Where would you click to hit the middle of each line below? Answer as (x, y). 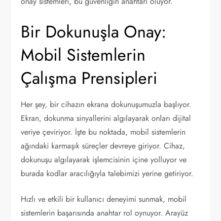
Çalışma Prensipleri (89, 78)
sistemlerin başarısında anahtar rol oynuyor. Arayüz (105, 213)
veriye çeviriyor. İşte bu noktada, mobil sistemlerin (103, 132)
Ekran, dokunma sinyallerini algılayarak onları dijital (106, 118)
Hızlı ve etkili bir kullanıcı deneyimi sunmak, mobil (104, 199)
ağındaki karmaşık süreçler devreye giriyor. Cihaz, (103, 146)
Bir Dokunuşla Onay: (94, 32)
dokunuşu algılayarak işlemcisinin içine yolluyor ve (104, 160)
